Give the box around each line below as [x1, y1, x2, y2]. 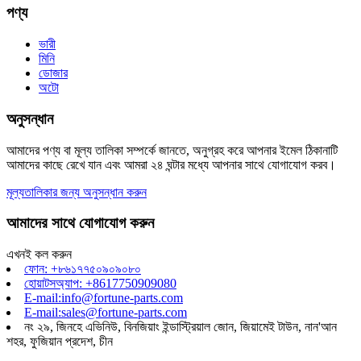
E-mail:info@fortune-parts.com [24, 290, 183, 305]
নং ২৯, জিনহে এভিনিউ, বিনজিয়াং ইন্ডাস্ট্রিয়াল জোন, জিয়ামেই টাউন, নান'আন [24, 319, 337, 334]
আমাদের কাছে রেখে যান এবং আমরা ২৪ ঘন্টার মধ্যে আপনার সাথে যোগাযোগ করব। [6, 157, 336, 172]
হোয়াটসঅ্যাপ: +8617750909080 [24, 276, 176, 290]
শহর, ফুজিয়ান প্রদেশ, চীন [6, 334, 113, 348]
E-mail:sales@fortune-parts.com [24, 305, 187, 319]
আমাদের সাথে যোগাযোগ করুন [6, 214, 154, 232]
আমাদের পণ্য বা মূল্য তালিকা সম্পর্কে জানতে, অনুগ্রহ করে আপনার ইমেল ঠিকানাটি [6, 143, 338, 157]
